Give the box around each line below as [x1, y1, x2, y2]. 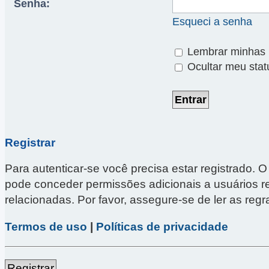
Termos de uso [5, 220, 87, 234]
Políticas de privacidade [96, 220, 228, 234]
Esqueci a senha [172, 15, 253, 28]
